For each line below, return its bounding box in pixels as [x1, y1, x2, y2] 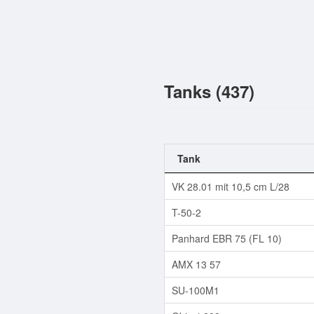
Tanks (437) [164, 78, 254, 103]
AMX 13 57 [172, 257, 221, 271]
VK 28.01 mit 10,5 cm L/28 [172, 179, 289, 193]
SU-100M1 [172, 282, 219, 297]
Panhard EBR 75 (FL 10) [172, 231, 282, 245]
